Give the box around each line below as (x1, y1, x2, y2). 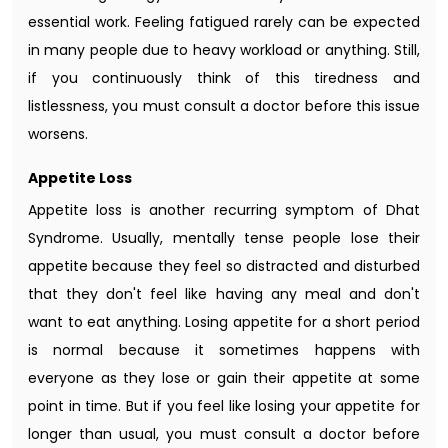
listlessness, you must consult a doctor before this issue (28, 95, 420, 116)
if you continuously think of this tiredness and (28, 67, 420, 88)
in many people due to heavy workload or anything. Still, (28, 39, 420, 60)
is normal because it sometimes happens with (28, 339, 420, 360)
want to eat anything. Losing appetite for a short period (28, 311, 420, 332)
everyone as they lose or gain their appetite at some (28, 367, 420, 388)
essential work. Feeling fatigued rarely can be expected (28, 11, 420, 32)
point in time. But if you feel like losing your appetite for (28, 395, 420, 416)
